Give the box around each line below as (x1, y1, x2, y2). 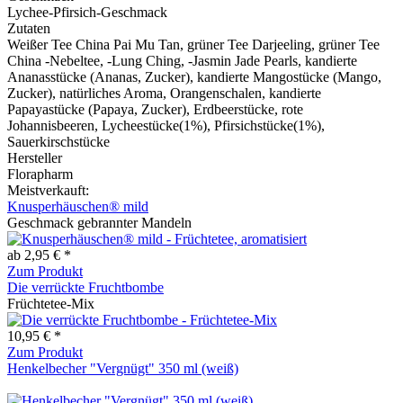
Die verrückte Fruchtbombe (7, 279, 164, 295)
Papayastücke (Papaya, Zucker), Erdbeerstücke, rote (7, 101, 303, 117)
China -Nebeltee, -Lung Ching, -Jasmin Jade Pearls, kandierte (7, 52, 357, 68)
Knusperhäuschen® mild (7, 198, 148, 214)
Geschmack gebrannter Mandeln (7, 214, 192, 230)
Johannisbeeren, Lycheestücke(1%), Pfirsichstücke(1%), (7, 117, 325, 133)
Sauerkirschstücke (7, 133, 110, 149)
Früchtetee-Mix (7, 295, 94, 311)
